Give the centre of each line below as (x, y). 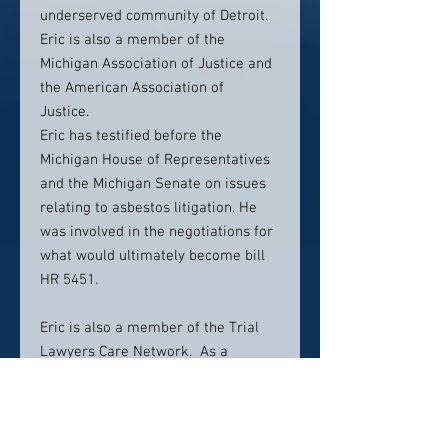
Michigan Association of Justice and (156, 64)
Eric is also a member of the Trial (149, 328)
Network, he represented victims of (155, 400)
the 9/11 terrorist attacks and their (154, 424)
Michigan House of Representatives (155, 160)
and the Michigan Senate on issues (153, 184)
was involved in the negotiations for (156, 232)
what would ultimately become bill (152, 256)
